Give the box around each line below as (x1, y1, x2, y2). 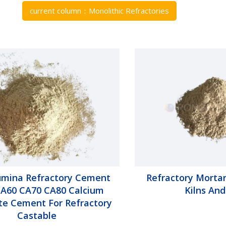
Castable (17, 209, 57, 221)
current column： (29, 6, 89, 16)
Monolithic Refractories (88, 6, 169, 16)
